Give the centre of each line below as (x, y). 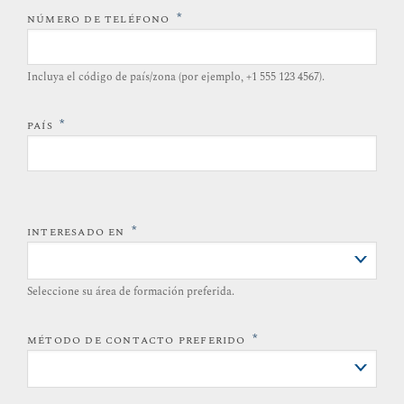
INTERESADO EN (78, 232)
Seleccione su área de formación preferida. (131, 291)
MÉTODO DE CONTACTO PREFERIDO (138, 340)
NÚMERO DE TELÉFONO (101, 19)
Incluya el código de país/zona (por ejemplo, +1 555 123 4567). (176, 77)
